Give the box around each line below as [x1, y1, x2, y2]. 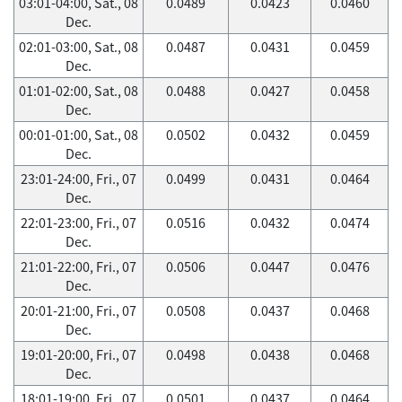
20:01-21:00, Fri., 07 [21, 301, 136, 320]
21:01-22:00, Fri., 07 [21, 257, 136, 276]
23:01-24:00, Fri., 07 [21, 169, 136, 188]
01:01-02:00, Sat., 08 [19, 81, 138, 100]
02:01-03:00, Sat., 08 [19, 37, 138, 57]
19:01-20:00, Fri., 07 [21, 345, 136, 364]
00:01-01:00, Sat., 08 [19, 125, 138, 144]
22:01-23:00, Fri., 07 [21, 213, 136, 232]
